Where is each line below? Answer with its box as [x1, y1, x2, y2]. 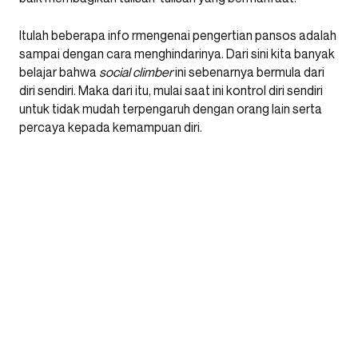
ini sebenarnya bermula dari [175, 64, 324, 81]
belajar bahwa [19, 64, 99, 81]
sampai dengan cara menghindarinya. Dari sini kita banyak [19, 46, 335, 62]
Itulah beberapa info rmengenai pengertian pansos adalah [19, 27, 336, 44]
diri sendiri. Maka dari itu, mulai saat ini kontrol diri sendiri [19, 82, 323, 99]
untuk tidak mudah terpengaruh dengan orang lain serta [19, 101, 322, 117]
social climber [99, 64, 175, 81]
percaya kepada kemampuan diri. [19, 119, 205, 136]
